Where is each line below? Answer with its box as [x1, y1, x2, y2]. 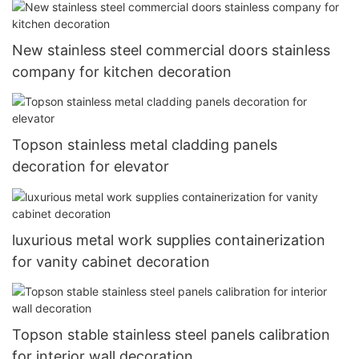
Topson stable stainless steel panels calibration [12, 326, 330, 344]
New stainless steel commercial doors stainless [12, 41, 330, 58]
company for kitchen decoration [12, 63, 232, 80]
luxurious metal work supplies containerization [12, 231, 325, 248]
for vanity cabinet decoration [12, 252, 210, 270]
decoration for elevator [12, 158, 169, 175]
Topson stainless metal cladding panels [12, 136, 277, 154]
